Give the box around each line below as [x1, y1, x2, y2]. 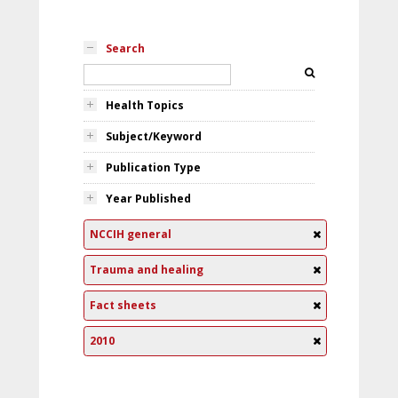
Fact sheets [90, 298, 156, 313]
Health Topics [106, 98, 184, 113]
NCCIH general [90, 227, 171, 242]
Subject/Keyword [106, 129, 202, 144]
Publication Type [106, 160, 201, 175]
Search [106, 41, 145, 56]
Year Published [106, 191, 191, 206]
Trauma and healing [90, 262, 203, 277]
